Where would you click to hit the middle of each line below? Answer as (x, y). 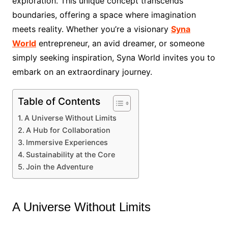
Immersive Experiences (67, 142)
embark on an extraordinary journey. (82, 72)
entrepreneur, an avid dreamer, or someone (120, 44)
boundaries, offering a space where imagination (104, 15)
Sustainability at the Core (70, 155)
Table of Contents (59, 102)
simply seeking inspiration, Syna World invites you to (113, 58)
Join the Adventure (59, 167)
